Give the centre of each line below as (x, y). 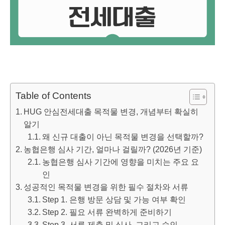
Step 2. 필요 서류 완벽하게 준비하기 (107, 212)
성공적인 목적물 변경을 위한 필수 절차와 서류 (106, 187)
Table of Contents (53, 95)
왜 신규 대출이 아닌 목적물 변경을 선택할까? (123, 137)
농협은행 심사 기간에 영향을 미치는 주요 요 (121, 162)
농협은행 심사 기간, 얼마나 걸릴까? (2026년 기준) (113, 149)
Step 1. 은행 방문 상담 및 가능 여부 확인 (114, 199)
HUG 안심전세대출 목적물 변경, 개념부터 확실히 (111, 111)
